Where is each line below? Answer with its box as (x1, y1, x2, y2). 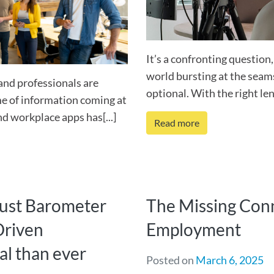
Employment (146, 219, 241, 240)
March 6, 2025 (196, 253, 264, 267)
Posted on (146, 253, 196, 267)
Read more (154, 117, 199, 128)
